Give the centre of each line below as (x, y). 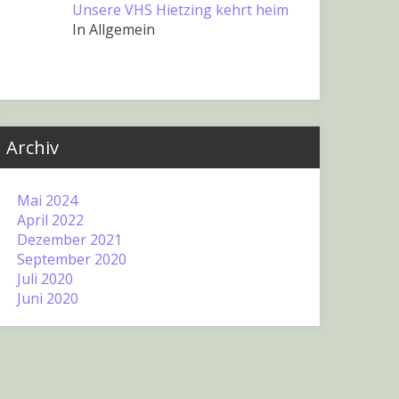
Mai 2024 (47, 200)
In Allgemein (113, 29)
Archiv (32, 147)
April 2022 (50, 220)
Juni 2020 (47, 298)
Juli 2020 (45, 278)
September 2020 (71, 259)
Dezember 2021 (69, 239)
